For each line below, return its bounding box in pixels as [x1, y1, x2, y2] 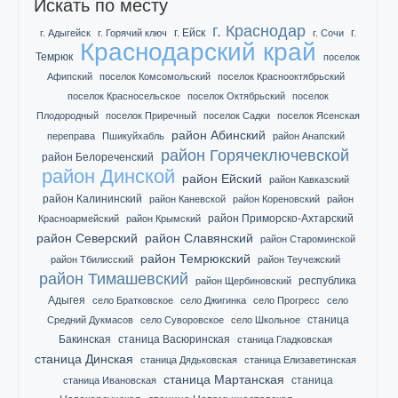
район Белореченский [42, 151, 155, 163]
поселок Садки [203, 110, 270, 121]
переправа [46, 131, 95, 141]
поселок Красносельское [67, 91, 180, 101]
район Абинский [171, 128, 266, 142]
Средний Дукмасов [46, 314, 133, 325]
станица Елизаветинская [244, 354, 357, 365]
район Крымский [125, 213, 201, 224]
